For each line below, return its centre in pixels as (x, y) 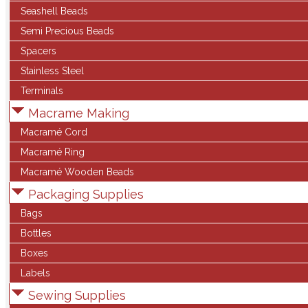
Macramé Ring (53, 152)
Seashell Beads (54, 11)
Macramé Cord (54, 132)
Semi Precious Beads (67, 31)
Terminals (42, 91)
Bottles (36, 233)
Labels (35, 273)
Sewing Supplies (75, 295)
